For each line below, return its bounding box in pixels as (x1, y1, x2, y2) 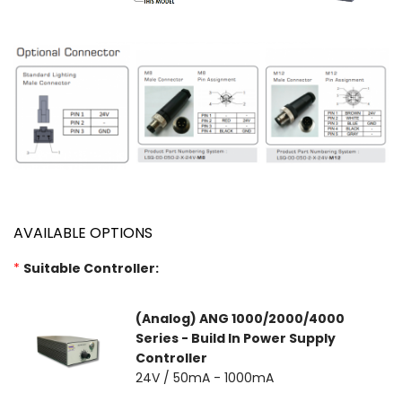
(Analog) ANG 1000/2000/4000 (135, 310, 345, 328)
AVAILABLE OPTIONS (13, 223, 153, 244)
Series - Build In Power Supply (135, 329, 336, 348)
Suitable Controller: (23, 259, 159, 278)
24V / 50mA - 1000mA (135, 369, 274, 388)
